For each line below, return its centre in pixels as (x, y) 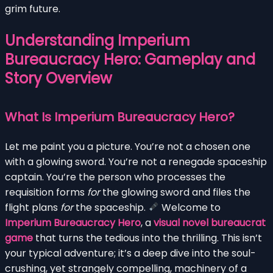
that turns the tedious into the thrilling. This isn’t (147, 238)
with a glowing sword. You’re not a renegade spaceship (136, 161)
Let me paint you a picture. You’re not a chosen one (128, 146)
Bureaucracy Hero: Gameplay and (130, 59)
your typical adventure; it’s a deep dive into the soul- (130, 253)
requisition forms (46, 192)
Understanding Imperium (97, 40)
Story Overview (58, 78)
